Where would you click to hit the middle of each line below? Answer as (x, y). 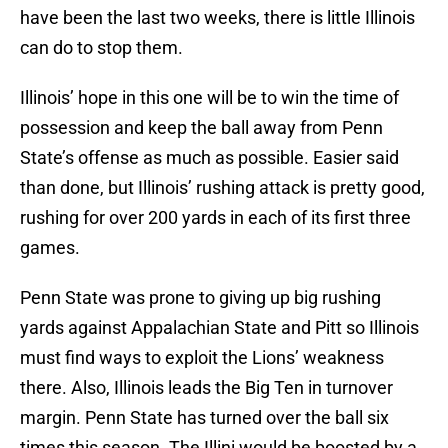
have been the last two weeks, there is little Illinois (217, 18)
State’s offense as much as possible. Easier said (209, 158)
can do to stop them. (101, 48)
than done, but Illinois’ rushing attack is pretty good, (222, 188)
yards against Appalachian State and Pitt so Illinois (219, 328)
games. (50, 248)
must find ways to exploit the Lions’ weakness (202, 358)
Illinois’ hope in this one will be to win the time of (209, 98)
